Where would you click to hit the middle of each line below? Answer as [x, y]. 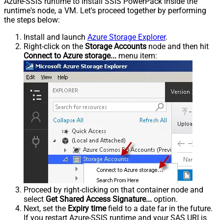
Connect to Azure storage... [70, 55]
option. [165, 199]
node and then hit [178, 46]
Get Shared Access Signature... [99, 199]
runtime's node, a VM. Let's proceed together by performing [105, 10]
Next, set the [46, 208]
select [35, 199]
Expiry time [87, 208]
